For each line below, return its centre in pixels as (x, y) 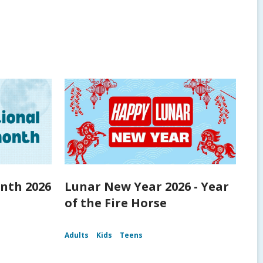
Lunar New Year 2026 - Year (146, 187)
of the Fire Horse (115, 203)
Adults (76, 235)
